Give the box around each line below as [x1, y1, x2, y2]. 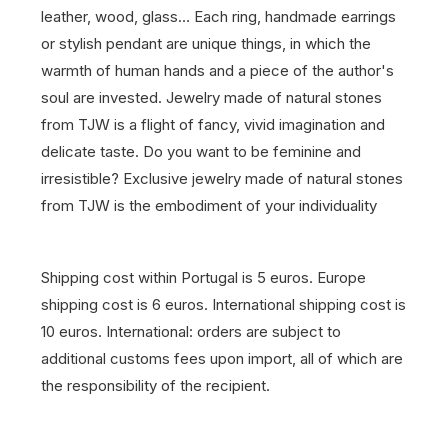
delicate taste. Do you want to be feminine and [41, 142, 361, 161]
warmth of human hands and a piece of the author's [41, 61, 394, 80]
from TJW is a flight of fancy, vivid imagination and [41, 115, 385, 134]
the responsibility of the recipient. [41, 376, 270, 395]
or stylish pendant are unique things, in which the [41, 34, 371, 53]
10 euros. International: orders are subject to [41, 322, 341, 341]
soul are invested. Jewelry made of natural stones [41, 88, 382, 107]
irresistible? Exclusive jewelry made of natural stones [41, 169, 403, 188]
